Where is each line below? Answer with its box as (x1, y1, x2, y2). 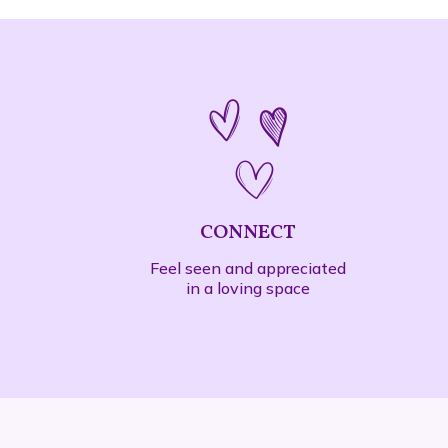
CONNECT (199, 219, 296, 247)
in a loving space (185, 278, 310, 298)
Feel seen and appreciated (149, 258, 346, 278)
